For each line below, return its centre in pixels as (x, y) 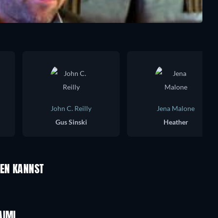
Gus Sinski (71, 122)
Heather (176, 122)
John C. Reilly (71, 108)
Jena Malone (176, 108)
